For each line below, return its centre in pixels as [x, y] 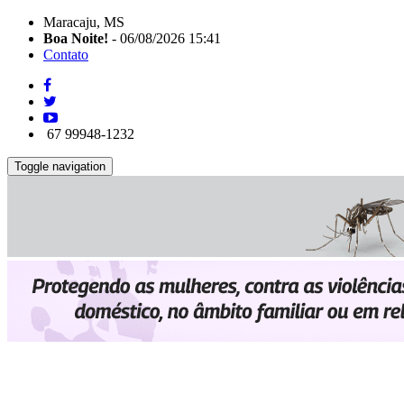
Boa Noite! [76, 38]
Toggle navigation [60, 166]
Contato [66, 55]
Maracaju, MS [84, 22]
